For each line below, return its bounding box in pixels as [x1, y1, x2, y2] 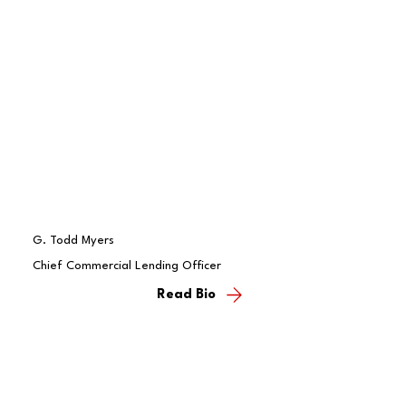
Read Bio [157, 288, 217, 303]
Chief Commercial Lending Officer [32, 259, 221, 272]
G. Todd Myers [32, 234, 114, 246]
